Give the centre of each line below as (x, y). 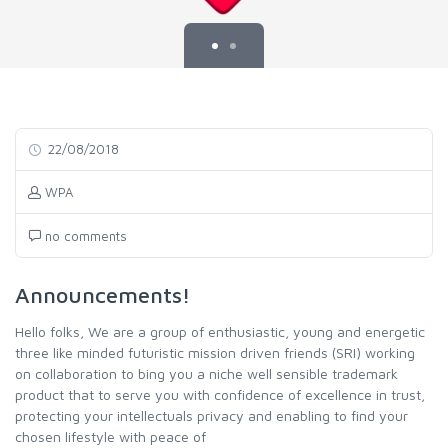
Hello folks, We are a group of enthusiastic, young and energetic (220, 331)
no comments (84, 235)
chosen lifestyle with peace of (110, 436)
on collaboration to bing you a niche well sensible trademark (206, 373)
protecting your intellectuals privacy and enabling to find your (211, 415)
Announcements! (103, 294)
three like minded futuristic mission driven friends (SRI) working (215, 352)
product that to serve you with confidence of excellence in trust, (220, 394)
